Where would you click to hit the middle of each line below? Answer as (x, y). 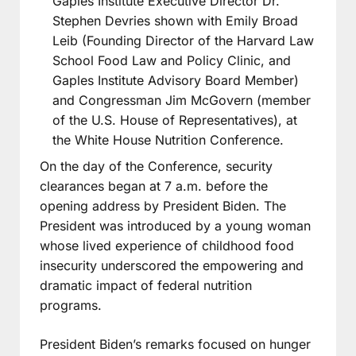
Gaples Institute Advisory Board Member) (176, 80)
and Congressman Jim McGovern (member (182, 100)
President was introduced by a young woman (175, 225)
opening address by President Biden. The (163, 205)
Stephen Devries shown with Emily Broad (175, 20)
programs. (71, 305)
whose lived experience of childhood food (167, 245)
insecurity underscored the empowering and (172, 265)
